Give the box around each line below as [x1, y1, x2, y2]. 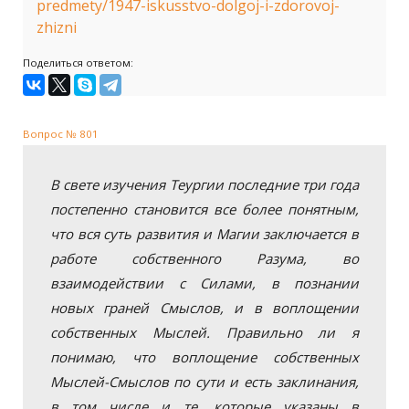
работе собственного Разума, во [50, 249, 359, 267]
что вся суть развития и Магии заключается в [50, 225, 359, 243]
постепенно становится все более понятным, [50, 200, 359, 218]
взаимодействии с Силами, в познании [50, 274, 359, 292]
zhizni [37, 17, 77, 37]
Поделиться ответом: [23, 56, 133, 69]
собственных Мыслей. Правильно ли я [50, 323, 359, 341]
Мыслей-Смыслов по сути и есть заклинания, [50, 372, 359, 391]
